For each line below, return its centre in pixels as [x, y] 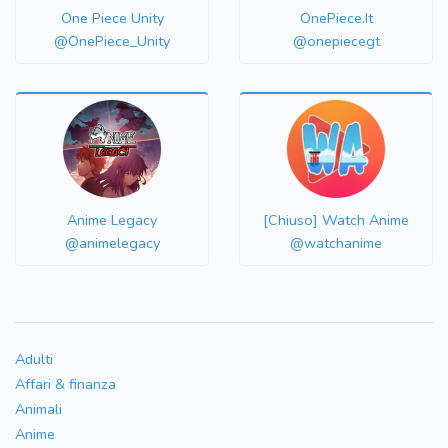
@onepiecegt [336, 41]
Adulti [34, 359]
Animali [38, 409]
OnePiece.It [336, 18]
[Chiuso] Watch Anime [336, 220]
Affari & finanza [65, 384]
